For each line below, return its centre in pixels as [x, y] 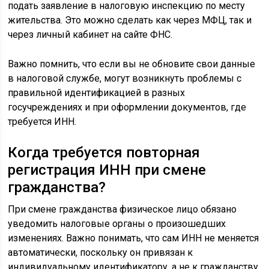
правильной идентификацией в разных [97, 92]
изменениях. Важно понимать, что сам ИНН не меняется [134, 238]
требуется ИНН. [42, 121]
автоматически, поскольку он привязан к [101, 252]
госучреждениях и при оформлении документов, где [127, 107]
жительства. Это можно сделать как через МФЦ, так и [130, 20]
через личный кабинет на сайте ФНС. [90, 34]
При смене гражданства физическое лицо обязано [122, 209]
